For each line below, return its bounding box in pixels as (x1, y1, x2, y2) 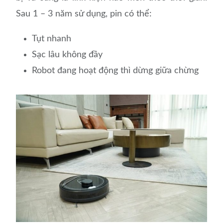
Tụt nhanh (32, 34, 72, 44)
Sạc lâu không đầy (32, 50, 103, 60)
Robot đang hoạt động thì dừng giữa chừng (32, 66, 199, 76)
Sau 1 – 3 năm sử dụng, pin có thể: (16, 9, 155, 19)
